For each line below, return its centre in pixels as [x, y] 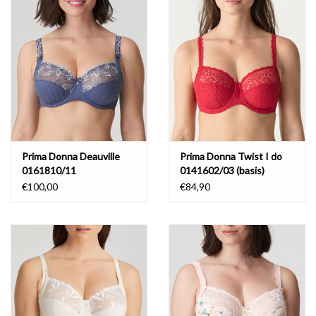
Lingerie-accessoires [56, 69]
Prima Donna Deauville [71, 157]
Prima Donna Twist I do [231, 157]
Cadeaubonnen [44, 108]
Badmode [31, 29]
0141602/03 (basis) [222, 171]
